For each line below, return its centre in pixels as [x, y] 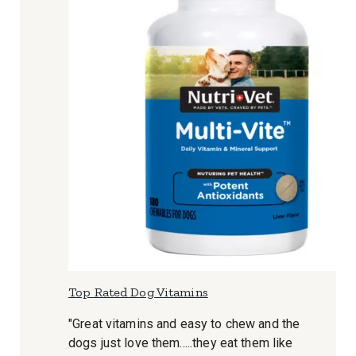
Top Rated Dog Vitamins [138, 292]
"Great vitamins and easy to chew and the [184, 324]
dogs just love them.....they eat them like [181, 343]
